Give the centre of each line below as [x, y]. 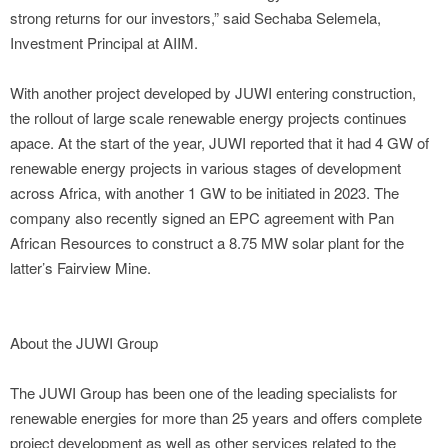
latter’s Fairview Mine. [80, 268]
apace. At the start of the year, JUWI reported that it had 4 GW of [219, 143]
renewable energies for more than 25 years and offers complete [216, 418]
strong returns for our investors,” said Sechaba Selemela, [195, 18]
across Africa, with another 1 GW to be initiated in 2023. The [204, 193]
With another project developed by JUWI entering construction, [213, 93]
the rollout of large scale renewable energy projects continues [208, 118]
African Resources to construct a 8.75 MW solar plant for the [207, 243]
